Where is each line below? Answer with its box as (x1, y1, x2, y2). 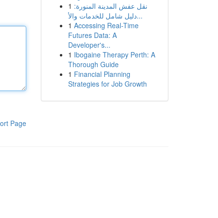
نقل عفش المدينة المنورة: (73, 1, 147, 11)
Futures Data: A (68, 30, 117, 40)
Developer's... (68, 40, 110, 50)
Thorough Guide (68, 59, 119, 69)
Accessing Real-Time (73, 20, 139, 30)
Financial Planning (73, 69, 130, 79)
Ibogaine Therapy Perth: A (73, 50, 155, 59)
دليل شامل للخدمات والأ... (136, 11, 143, 20)
